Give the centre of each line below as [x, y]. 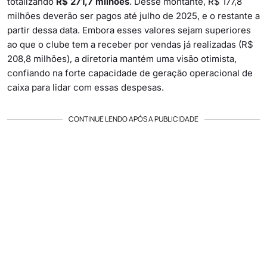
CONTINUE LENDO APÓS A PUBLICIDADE [133, 119]
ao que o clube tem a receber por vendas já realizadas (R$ [130, 44]
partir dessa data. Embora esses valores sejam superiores [129, 30]
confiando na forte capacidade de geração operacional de [130, 73]
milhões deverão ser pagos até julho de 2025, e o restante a [133, 15]
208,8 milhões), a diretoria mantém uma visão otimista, [122, 58]
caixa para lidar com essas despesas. [86, 87]
